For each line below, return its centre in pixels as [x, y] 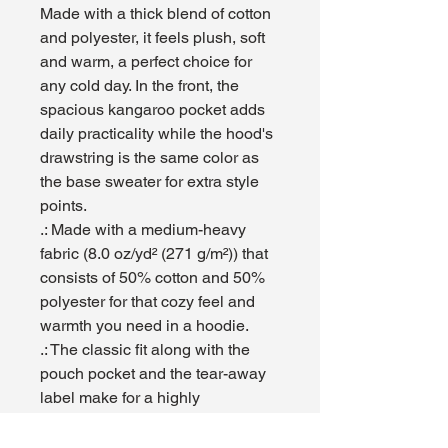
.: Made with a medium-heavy [143, 229]
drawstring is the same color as [149, 157]
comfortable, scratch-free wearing [158, 421]
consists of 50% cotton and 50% [152, 277]
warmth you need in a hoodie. [144, 325]
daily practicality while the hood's [156, 133]
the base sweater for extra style [149, 181]
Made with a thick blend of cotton [155, 13]
